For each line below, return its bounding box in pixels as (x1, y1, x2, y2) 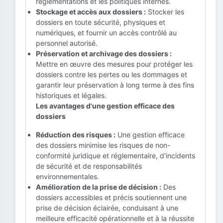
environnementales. (36, 172, 99, 181)
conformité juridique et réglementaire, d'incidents (36, 151, 195, 160)
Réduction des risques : (36, 130, 115, 139)
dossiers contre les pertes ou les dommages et (36, 70, 187, 79)
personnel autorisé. (36, 39, 98, 47)
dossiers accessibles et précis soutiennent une (36, 193, 187, 202)
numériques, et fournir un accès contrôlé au (36, 28, 177, 37)
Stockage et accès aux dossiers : (36, 7, 146, 16)
